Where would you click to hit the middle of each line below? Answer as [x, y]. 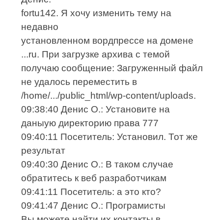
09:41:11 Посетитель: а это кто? [91, 192]
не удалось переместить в [79, 82]
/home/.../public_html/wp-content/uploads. [109, 96]
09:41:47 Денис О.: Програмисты [94, 206]
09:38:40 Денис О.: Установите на [96, 110]
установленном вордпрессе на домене [108, 41]
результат [43, 151]
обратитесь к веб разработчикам [94, 178]
